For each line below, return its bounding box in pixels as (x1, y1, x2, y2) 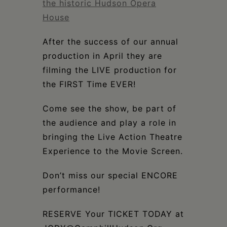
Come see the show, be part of (43, 103, 176, 113)
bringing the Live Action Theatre (43, 131, 182, 142)
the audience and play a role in (43, 117, 176, 128)
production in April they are (43, 50, 162, 61)
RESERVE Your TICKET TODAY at (43, 208, 184, 219)
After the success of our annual (43, 36, 178, 47)
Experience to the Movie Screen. (43, 145, 183, 156)
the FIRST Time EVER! (43, 79, 136, 89)
